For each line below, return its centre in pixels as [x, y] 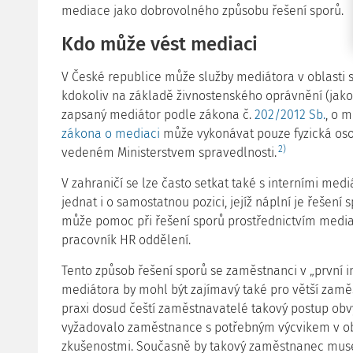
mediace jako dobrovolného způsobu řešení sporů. [203, 11]
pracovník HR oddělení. [126, 240]
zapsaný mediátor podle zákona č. [158, 115]
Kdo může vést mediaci [160, 44]
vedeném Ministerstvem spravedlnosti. [169, 152]
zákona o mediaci [111, 134]
